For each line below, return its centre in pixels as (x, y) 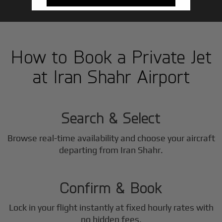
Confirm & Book (111, 187)
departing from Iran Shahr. (111, 150)
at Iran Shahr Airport (111, 76)
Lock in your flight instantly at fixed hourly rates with (111, 208)
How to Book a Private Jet (111, 56)
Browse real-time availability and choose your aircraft (111, 138)
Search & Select (111, 118)
